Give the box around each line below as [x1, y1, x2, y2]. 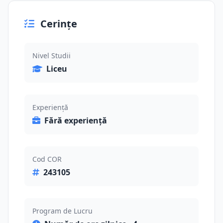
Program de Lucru [32, 206, 93, 216]
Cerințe [40, 17, 77, 30]
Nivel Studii [32, 51, 71, 60]
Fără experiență [44, 115, 107, 126]
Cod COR [32, 154, 62, 164]
